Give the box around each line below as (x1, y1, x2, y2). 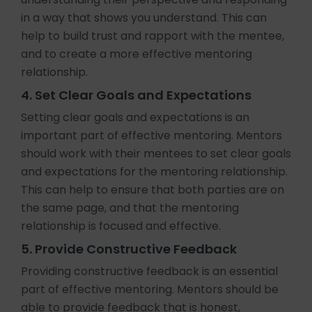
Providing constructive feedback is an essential (21, 263, 278, 279)
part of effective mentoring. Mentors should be (21, 281, 279, 297)
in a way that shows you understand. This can (21, 10, 267, 26)
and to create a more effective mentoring (21, 46, 252, 62)
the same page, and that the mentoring (21, 200, 239, 216)
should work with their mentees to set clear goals (21, 146, 291, 162)
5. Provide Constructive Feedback (21, 240, 237, 258)
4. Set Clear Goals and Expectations (21, 86, 251, 104)
